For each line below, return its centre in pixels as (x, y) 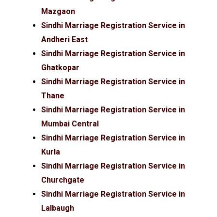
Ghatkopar (61, 68)
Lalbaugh (58, 208)
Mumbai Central (70, 124)
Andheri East (65, 40)
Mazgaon (58, 12)
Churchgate (63, 180)
